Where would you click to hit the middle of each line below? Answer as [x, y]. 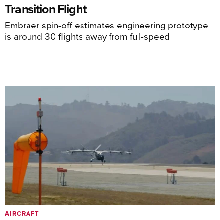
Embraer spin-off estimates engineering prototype [107, 25]
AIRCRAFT [22, 213]
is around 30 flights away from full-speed [87, 36]
